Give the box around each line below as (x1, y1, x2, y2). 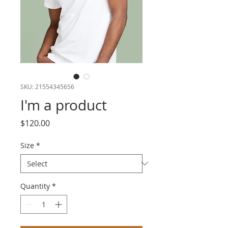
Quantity (20, 181, 50, 191)
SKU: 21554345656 (20, 82, 74, 91)
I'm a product (20, 95, 107, 115)
